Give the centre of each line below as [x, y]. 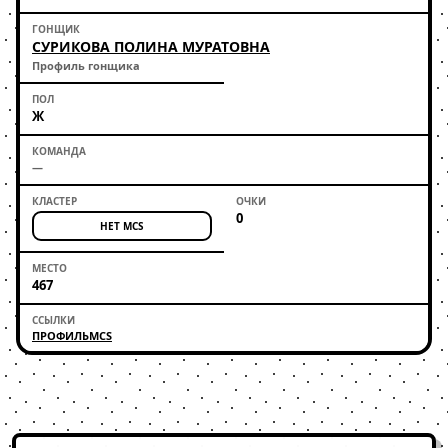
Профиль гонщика [86, 65]
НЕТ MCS [122, 226]
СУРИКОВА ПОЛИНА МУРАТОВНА [151, 46]
